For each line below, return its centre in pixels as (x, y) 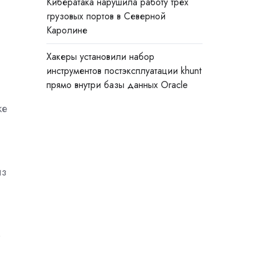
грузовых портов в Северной (106, 16)
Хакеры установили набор (100, 57)
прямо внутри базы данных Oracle (117, 85)
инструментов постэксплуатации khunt (124, 71)
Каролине (67, 31)
